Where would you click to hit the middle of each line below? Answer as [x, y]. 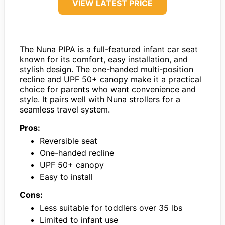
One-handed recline [77, 152]
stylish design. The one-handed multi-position [106, 69]
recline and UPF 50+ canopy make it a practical [110, 79]
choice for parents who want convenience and [108, 89]
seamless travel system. [65, 109]
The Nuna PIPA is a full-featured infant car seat [109, 49]
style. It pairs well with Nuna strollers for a [100, 99]
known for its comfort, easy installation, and [104, 59]
